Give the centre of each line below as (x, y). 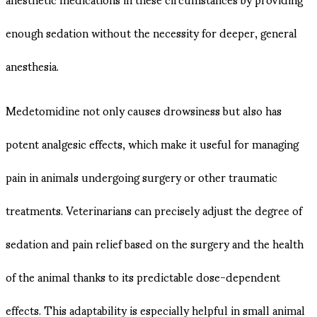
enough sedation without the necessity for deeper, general (151, 33)
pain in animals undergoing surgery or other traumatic (142, 177)
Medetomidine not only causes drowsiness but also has (144, 110)
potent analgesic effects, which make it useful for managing (152, 144)
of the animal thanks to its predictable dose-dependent (143, 277)
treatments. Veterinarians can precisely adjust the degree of (154, 210)
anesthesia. (32, 66)
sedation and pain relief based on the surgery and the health (155, 243)
